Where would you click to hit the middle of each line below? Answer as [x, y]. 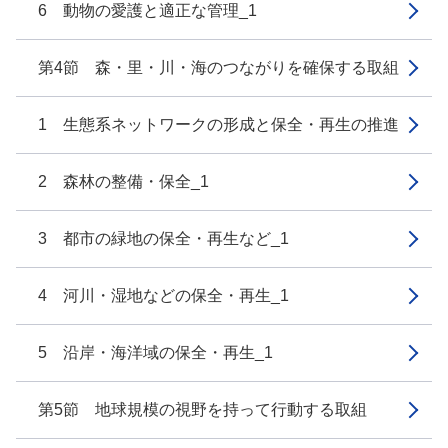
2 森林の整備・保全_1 [123, 181]
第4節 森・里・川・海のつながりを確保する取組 [218, 67]
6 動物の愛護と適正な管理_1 [147, 10]
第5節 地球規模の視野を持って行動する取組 [202, 409]
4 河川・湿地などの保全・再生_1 [163, 295]
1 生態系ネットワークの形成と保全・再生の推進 [218, 124]
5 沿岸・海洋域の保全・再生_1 [155, 352]
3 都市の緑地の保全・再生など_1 [163, 238]
